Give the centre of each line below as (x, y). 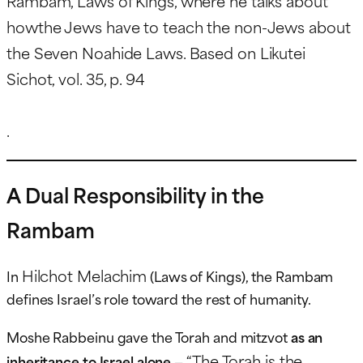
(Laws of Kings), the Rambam (240, 276)
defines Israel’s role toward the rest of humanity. (159, 299)
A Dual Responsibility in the (136, 194)
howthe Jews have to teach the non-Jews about (179, 26)
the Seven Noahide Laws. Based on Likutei (156, 52)
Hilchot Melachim (84, 275)
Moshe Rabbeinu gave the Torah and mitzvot (149, 337)
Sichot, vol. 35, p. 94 (76, 78)
